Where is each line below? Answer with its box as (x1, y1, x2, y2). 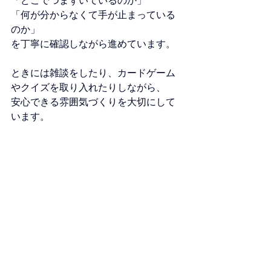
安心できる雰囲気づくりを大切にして (11, 96, 175, 108)
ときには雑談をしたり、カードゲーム (11, 67, 175, 79)
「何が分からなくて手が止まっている (11, 8, 175, 21)
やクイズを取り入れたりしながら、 (11, 81, 166, 93)
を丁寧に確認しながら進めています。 (11, 38, 175, 50)
